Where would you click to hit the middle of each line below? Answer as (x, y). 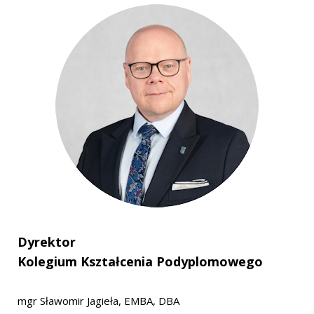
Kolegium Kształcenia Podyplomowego (140, 261)
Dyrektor (48, 242)
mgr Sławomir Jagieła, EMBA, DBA (98, 301)
